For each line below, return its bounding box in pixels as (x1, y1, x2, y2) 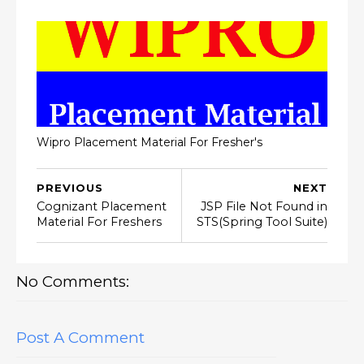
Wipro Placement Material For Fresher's (37, 134, 262, 149)
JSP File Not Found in (201, 199, 327, 214)
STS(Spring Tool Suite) (197, 214, 327, 230)
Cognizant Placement (37, 199, 167, 214)
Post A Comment (16, 327, 145, 347)
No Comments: (16, 272, 129, 292)
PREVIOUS (37, 181, 103, 195)
